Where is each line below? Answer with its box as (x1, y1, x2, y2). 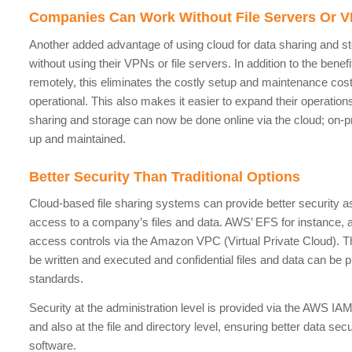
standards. (29, 272, 84, 286)
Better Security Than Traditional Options (29, 168, 301, 185)
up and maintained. (29, 131, 126, 145)
